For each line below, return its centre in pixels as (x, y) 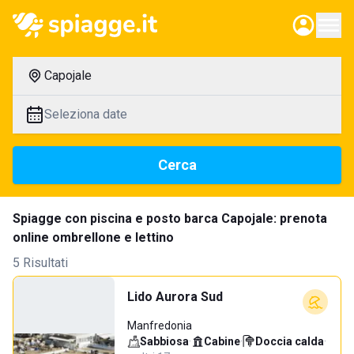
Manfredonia (160, 326)
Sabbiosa (164, 341)
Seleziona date (86, 114)
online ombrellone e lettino (93, 237)
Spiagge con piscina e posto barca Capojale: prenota (170, 218)
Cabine (222, 341)
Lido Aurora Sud (175, 297)
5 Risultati (40, 263)
